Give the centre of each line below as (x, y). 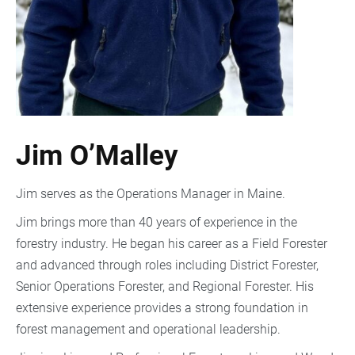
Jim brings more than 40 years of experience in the (157, 223)
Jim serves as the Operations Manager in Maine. (152, 194)
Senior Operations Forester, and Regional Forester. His (165, 287)
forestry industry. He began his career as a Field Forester (172, 244)
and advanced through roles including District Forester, (167, 265)
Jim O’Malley (97, 155)
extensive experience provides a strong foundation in (162, 308)
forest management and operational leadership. (150, 330)
